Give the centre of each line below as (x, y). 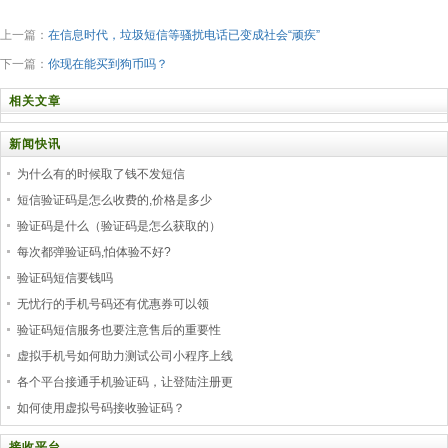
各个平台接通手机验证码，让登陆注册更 (125, 382)
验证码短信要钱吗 (65, 278)
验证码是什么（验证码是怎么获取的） (119, 226)
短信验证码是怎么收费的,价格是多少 (114, 200)
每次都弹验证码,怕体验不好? (94, 252)
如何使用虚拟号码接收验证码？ (101, 408)
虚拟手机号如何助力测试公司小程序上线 (125, 356)
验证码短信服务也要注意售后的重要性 (119, 330)
